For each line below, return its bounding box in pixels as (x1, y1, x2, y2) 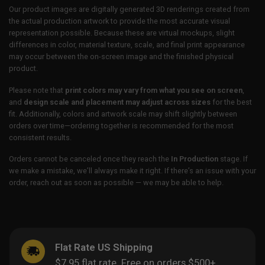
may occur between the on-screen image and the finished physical (9, 52, 234, 62)
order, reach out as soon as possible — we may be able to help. (9, 178, 224, 188)
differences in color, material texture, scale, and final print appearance (9, 40, 245, 50)
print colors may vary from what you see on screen (65, 85, 243, 95)
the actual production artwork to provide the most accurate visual (9, 17, 230, 26)
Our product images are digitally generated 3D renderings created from (9, 5, 250, 14)
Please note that (9, 85, 65, 95)
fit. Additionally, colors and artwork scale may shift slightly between (9, 109, 237, 118)
